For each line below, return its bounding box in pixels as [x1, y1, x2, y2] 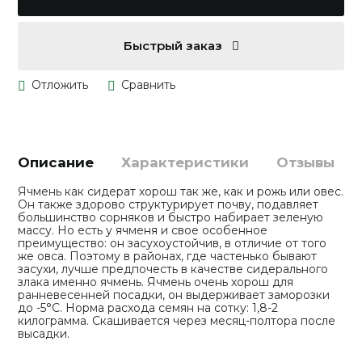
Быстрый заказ [123, 38, 225, 54]
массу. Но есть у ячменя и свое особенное [18, 223, 268, 238]
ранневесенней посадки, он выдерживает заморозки [18, 288, 330, 303]
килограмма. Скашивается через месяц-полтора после [18, 314, 336, 329]
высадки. [18, 326, 70, 342]
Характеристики [121, 154, 250, 171]
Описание [18, 154, 95, 171]
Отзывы [276, 154, 335, 171]
